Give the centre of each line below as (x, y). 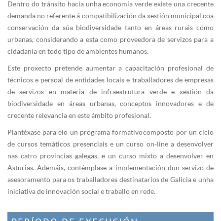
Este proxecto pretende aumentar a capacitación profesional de (110, 68)
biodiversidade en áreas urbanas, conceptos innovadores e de (110, 104)
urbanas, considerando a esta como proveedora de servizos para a (110, 39)
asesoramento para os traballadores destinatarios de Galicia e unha (110, 180)
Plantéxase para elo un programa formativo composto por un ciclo (110, 132)
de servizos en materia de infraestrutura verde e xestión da (110, 92)
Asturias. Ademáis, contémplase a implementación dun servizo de (110, 168)
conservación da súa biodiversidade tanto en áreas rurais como (110, 28)
